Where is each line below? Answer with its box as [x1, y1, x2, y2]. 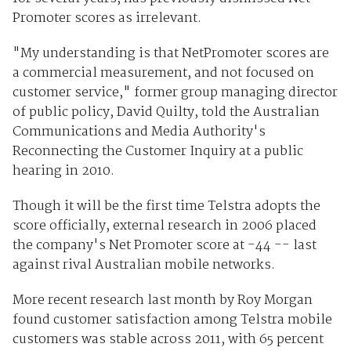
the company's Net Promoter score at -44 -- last [12, 234, 317, 256]
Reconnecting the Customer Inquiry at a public [12, 140, 303, 162]
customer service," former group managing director [12, 81, 338, 103]
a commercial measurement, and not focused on [12, 62, 314, 84]
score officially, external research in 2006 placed [12, 215, 317, 237]
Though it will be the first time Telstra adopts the [12, 195, 320, 217]
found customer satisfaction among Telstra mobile [12, 309, 332, 331]
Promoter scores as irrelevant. [12, 7, 201, 29]
